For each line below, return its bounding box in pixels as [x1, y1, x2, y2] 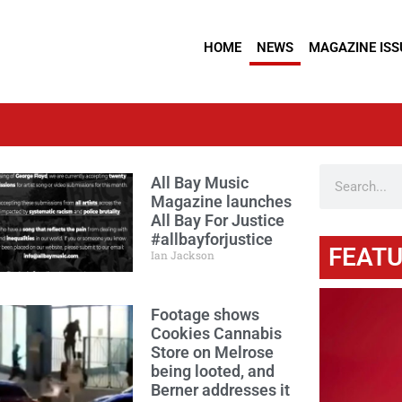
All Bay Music [150, 173, 249, 192]
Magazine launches [150, 192, 292, 211]
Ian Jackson [150, 248, 214, 262]
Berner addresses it [150, 380, 290, 399]
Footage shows [150, 305, 259, 324]
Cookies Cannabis [150, 324, 282, 343]
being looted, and [150, 362, 275, 380]
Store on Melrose [150, 343, 274, 362]
